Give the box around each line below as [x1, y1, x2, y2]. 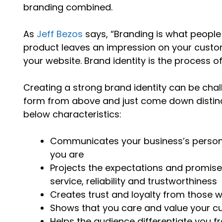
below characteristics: [23, 108, 122, 120]
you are [50, 148, 84, 161]
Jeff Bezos [37, 27, 83, 40]
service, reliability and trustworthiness [50, 174, 218, 187]
